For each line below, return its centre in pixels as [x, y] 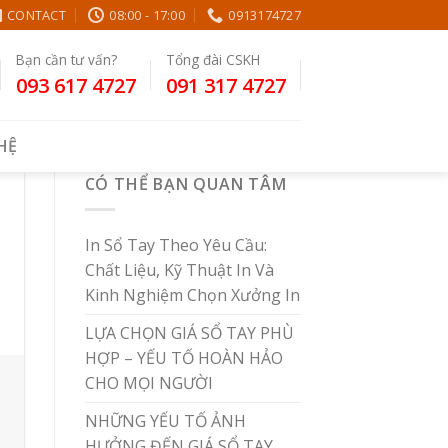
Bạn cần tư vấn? [66, 59]
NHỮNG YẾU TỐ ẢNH [165, 420]
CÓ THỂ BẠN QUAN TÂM [185, 184]
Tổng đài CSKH [212, 59]
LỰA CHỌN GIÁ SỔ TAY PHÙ [189, 332]
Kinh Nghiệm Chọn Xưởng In [192, 294]
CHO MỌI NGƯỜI [148, 382]
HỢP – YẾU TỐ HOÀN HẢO [183, 357]
